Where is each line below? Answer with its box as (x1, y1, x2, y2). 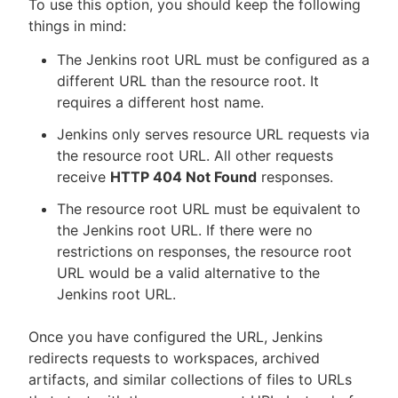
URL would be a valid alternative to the (57, 264, 320, 282)
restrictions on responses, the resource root (57, 243, 352, 260)
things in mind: (28, 17, 126, 35)
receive (57, 168, 110, 186)
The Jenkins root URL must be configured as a (57, 51, 370, 68)
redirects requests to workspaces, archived (28, 349, 320, 367)
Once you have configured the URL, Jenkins (28, 328, 322, 346)
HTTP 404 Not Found (110, 168, 257, 186)
